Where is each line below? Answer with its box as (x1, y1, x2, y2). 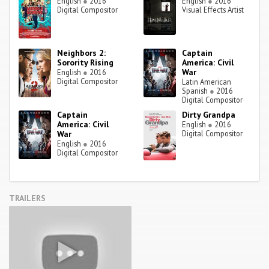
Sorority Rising (57, 57, 114, 68)
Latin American (182, 77, 232, 87)
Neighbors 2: (57, 47, 106, 59)
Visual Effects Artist (182, 5, 244, 15)
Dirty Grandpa (182, 109, 236, 121)
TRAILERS (9, 193, 46, 204)
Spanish (182, 86, 210, 96)
